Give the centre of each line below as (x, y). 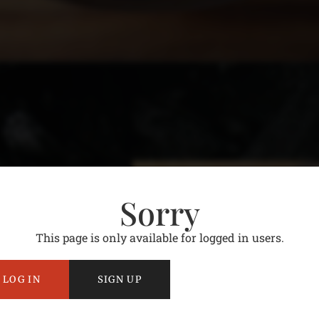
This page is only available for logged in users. (159, 237)
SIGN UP (119, 279)
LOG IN (22, 279)
